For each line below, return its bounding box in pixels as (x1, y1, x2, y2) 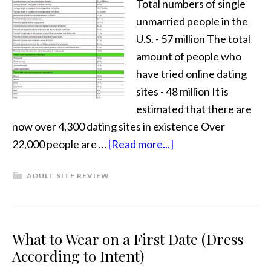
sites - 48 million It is (136, 84, 229, 98)
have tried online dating (136, 67, 247, 80)
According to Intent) (12, 246, 144, 266)
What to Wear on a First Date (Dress (12, 229, 243, 249)
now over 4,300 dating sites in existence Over (12, 119, 225, 133)
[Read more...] (108, 137, 174, 151)
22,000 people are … (12, 137, 108, 151)
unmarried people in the (136, 14, 248, 28)
